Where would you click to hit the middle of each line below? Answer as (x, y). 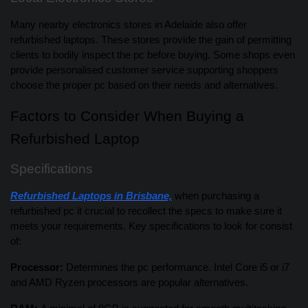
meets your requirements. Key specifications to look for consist (151, 227)
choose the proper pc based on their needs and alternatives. (144, 86)
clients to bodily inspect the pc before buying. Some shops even (153, 55)
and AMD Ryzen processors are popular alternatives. (129, 283)
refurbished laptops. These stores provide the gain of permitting (151, 40)
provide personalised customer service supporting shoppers (144, 70)
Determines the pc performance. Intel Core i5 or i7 (178, 268)
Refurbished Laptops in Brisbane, (91, 196)
